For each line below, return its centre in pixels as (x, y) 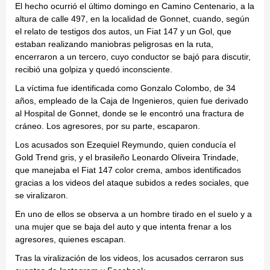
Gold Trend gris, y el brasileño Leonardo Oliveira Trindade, (127, 158)
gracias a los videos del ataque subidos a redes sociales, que (132, 183)
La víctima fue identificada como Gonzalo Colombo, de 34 (125, 88)
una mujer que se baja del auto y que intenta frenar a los (123, 227)
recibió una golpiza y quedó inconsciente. (94, 70)
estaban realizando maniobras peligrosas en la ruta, (114, 44)
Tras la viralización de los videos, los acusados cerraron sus (129, 258)
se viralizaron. (42, 196)
